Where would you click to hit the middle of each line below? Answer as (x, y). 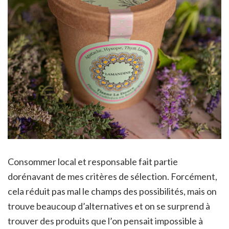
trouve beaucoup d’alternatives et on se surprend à (109, 206)
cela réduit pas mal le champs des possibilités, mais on (112, 191)
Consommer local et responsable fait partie (93, 161)
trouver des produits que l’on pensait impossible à (105, 221)
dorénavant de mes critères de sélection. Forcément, (112, 176)
